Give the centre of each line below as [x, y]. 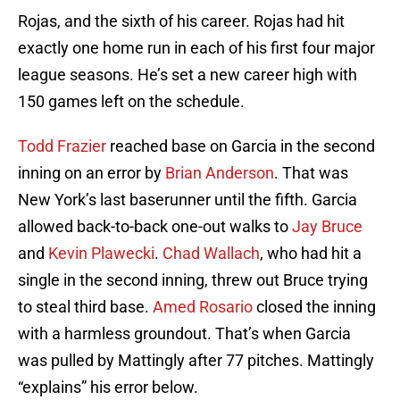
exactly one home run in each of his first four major [196, 48]
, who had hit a [311, 254]
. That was [311, 173]
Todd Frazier [62, 146]
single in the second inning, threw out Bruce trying [193, 280]
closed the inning [314, 307]
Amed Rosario [203, 307]
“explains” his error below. [108, 387]
